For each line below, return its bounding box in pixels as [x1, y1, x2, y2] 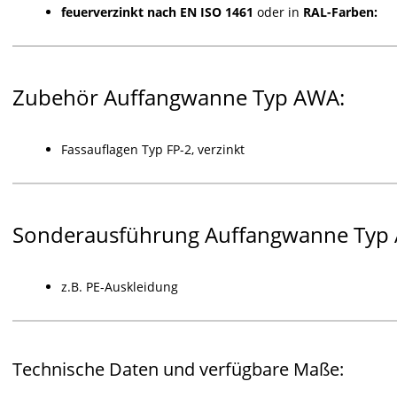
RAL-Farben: [303, 4, 378, 20]
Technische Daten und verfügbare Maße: [12, 357, 344, 381]
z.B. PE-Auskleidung [61, 278, 178, 295]
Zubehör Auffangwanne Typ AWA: [12, 82, 345, 112]
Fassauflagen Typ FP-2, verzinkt [61, 141, 245, 158]
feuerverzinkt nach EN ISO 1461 [61, 4, 253, 20]
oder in [253, 4, 303, 20]
